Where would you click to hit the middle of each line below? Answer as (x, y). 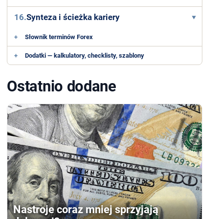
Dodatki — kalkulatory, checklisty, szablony (85, 55)
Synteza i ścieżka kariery (73, 17)
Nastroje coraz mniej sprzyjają (86, 209)
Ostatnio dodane (62, 86)
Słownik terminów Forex (59, 37)
